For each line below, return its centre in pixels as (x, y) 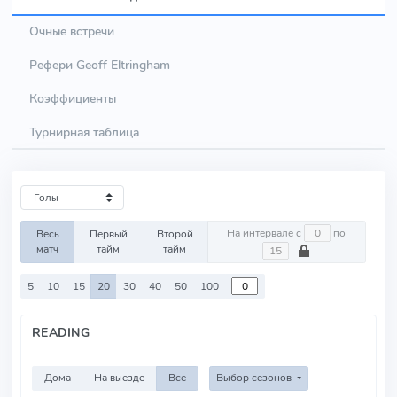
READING (61, 332)
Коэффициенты (73, 98)
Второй (175, 234)
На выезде (120, 378)
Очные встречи (72, 31)
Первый (108, 234)
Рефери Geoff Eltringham (100, 65)
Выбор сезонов (255, 378)
